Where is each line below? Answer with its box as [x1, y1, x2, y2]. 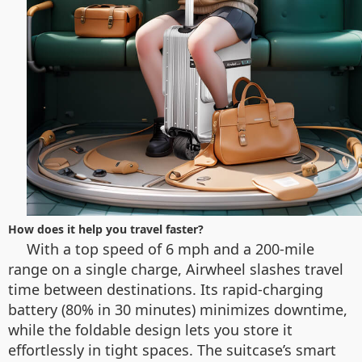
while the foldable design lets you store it [8, 320, 293, 340]
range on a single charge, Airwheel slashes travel [8, 259, 343, 280]
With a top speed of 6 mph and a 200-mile [27, 239, 314, 259]
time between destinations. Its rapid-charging [8, 280, 323, 300]
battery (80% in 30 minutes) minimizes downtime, [8, 300, 347, 320]
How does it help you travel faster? [8, 221, 204, 238]
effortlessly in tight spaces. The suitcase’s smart [8, 340, 336, 360]
